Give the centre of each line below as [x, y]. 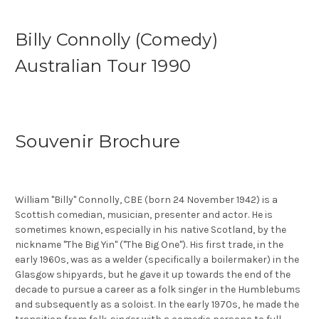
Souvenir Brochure [98, 141]
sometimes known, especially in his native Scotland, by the [151, 230]
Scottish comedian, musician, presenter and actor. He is [144, 215]
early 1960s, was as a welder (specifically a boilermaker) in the [157, 260]
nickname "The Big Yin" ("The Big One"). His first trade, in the [149, 245]
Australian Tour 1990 [103, 66]
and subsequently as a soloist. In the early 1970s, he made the [157, 305]
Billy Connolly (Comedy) [116, 40]
